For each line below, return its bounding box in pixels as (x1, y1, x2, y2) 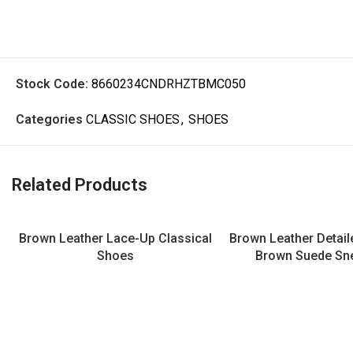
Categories (16, 112, 83, 127)
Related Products (12, 175, 147, 195)
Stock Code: (16, 76, 91, 91)
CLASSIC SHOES (86, 112, 180, 127)
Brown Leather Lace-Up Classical (18, 231, 212, 246)
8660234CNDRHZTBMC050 (91, 76, 246, 91)
